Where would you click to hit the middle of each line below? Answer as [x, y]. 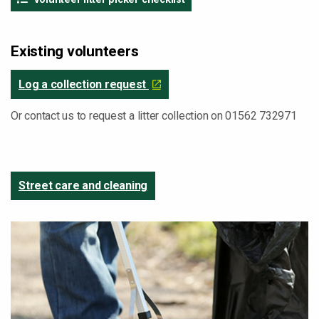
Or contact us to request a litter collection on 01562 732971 [155, 116]
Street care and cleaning [83, 185]
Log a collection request [84, 84]
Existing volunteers [75, 51]
